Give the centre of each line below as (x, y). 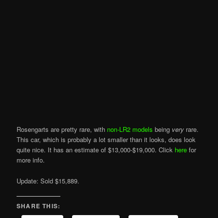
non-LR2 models (130, 129)
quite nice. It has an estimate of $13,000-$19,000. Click (96, 150)
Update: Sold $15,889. (48, 181)
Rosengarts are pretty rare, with (62, 129)
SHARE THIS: (39, 206)
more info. (31, 160)
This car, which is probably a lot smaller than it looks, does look (106, 140)
